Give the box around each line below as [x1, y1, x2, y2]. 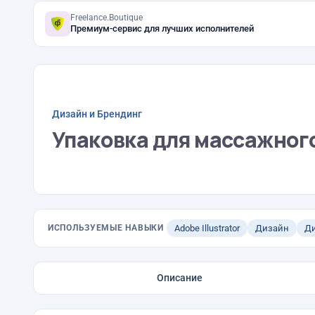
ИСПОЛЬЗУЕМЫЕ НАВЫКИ [48, 223, 164, 233]
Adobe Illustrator [174, 223, 240, 233]
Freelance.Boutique [70, 13, 143, 22]
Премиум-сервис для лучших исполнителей [70, 23, 254, 34]
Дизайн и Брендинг [52, 108, 142, 120]
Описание [157, 272, 203, 283]
